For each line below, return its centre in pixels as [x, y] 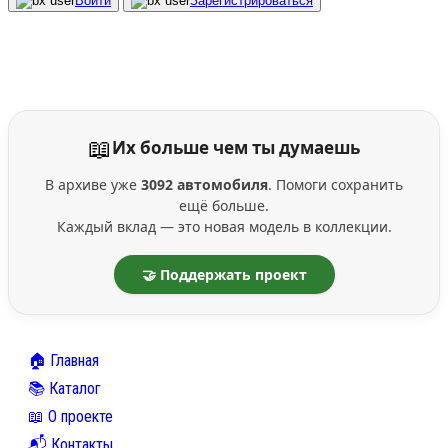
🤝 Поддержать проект [224, 274]
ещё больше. [224, 205]
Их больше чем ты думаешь [236, 147]
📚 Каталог [64, 388]
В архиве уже [93, 184]
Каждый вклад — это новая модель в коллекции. [224, 226]
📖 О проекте [70, 416]
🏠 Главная [63, 360]
